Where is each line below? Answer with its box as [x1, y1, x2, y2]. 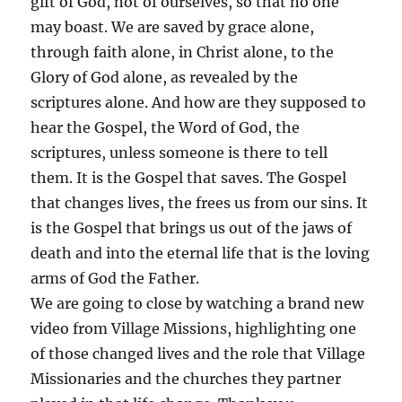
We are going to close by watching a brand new [31, 293, 364, 312]
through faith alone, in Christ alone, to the [31, 42, 335, 61]
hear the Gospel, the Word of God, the [31, 118, 301, 136]
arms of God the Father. [31, 268, 200, 287]
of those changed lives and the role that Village [31, 344, 366, 363]
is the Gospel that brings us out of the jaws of [31, 218, 353, 237]
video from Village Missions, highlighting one [31, 319, 357, 337]
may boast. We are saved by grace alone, [31, 17, 315, 36]
